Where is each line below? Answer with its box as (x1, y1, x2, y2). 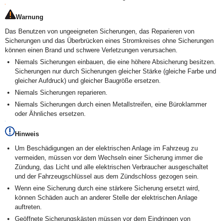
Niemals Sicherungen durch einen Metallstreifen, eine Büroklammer (15, 101, 207, 108)
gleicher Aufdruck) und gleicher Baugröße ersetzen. (15, 77, 161, 84)
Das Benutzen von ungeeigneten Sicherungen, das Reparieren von (5, 28, 194, 35)
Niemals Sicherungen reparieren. (15, 89, 108, 96)
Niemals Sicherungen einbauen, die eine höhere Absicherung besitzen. (15, 58, 216, 66)
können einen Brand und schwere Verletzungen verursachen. (5, 46, 178, 54)
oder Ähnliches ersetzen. (15, 110, 86, 117)
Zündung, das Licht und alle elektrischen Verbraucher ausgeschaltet (15, 163, 208, 171)
